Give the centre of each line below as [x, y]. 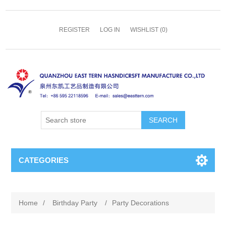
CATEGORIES [44, 160]
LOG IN [110, 30]
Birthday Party [75, 203]
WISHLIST [144, 30]
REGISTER [74, 30]
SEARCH [163, 120]
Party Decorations [141, 203]
